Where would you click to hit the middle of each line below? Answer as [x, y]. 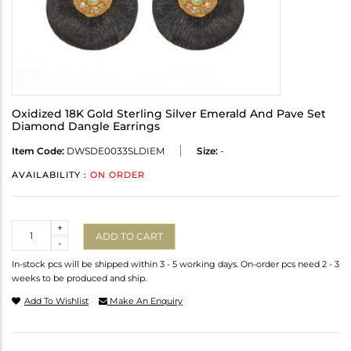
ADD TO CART [129, 236]
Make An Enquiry [145, 301]
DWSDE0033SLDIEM [114, 151]
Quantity [33, 227]
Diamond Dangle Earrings [86, 127]
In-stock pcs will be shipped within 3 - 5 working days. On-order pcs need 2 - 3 [175, 264]
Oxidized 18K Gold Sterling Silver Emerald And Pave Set [169, 114]
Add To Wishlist [56, 301]
